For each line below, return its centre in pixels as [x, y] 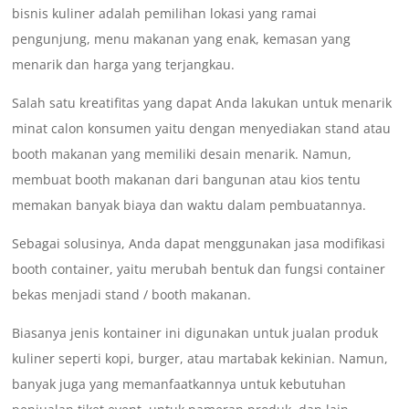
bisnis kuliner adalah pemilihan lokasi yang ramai [165, 14]
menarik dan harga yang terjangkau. [124, 65]
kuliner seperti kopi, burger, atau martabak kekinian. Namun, [200, 359]
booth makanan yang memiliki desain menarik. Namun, [182, 154]
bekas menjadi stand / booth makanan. [132, 295]
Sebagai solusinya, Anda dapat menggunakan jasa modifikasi [199, 244]
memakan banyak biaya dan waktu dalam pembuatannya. [189, 205]
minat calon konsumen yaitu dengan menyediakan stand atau [202, 129]
